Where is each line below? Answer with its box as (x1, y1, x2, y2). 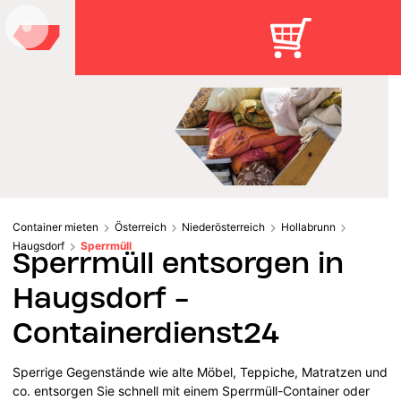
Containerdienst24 (13, 314, 280, 350)
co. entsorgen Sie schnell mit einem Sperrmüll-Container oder (13, 382, 371, 398)
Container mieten (13, 219, 98, 234)
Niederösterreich (182, 219, 265, 234)
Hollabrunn (280, 219, 336, 234)
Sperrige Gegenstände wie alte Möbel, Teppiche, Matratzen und (13, 363, 388, 380)
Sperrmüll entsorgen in (13, 244, 345, 280)
